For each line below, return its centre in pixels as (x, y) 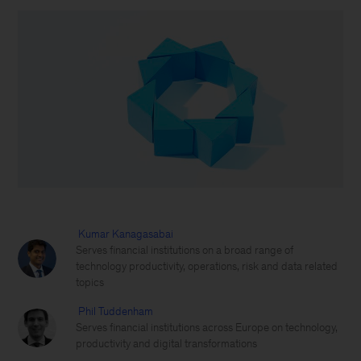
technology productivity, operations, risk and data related (207, 266)
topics (90, 282)
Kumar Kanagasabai (126, 234)
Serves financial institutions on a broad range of (185, 250)
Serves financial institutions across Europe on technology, (207, 328)
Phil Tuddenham (116, 311)
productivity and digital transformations (167, 344)
